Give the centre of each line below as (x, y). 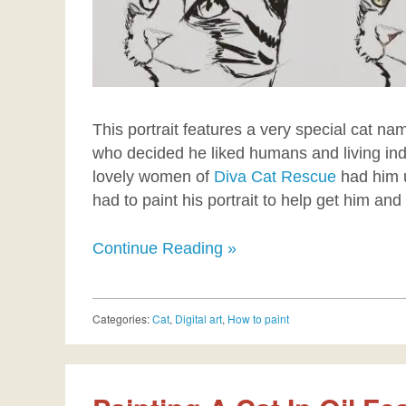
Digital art (198, 319)
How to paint (258, 319)
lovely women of (153, 177)
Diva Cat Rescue (275, 177)
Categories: (122, 319)
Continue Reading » (164, 249)
